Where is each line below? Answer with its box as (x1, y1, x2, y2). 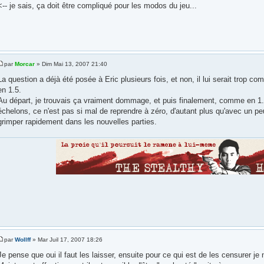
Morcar (14, 61, 35, 68)
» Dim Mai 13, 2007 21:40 (34, 61, 107, 68)
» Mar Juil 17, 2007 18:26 (30, 236, 103, 243)
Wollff (14, 236, 31, 243)
